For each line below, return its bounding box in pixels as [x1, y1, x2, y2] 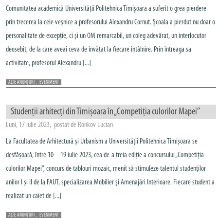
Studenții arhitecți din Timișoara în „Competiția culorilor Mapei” [11, 107, 200, 117]
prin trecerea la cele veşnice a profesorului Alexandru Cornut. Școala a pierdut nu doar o [6, 18, 215, 26]
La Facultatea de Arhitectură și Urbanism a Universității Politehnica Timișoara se [6, 138, 198, 145]
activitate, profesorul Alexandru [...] [6, 59, 91, 67]
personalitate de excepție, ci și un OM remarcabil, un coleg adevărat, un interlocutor [6, 32, 206, 40]
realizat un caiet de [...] [6, 192, 61, 200]
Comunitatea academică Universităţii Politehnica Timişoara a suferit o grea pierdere [6, 5, 206, 13]
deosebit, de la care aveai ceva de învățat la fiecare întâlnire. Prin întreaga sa [6, 46, 191, 54]
